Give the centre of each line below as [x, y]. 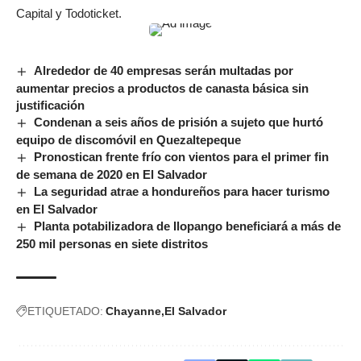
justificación [50, 106]
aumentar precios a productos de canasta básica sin [162, 89]
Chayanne [133, 311]
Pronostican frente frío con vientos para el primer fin [182, 157]
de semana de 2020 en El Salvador [112, 175]
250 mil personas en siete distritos [112, 244]
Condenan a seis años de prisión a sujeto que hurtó [179, 122]
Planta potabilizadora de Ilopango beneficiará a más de [188, 226]
